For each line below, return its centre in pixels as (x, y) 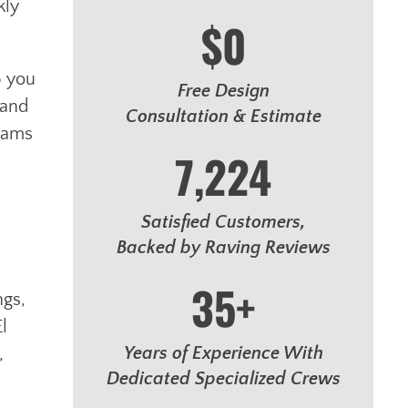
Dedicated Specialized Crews (223, 379)
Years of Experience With (223, 353)
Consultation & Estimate (223, 117)
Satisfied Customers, (223, 222)
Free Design (223, 91)
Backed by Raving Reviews (223, 248)
